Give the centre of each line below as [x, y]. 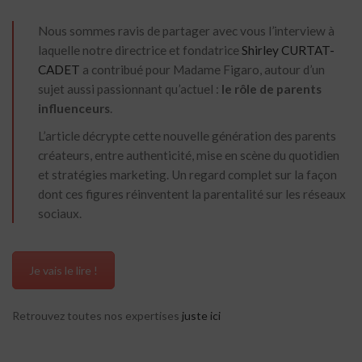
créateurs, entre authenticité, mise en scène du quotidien [189, 156]
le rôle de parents [271, 89]
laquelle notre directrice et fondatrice [140, 51]
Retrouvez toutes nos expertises [97, 316]
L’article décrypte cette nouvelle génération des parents [187, 136]
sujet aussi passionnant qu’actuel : [130, 89]
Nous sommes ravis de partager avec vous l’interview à [186, 31]
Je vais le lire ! [63, 271]
